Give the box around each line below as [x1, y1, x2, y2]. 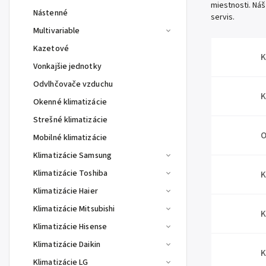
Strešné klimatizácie [33, 114, 107, 126]
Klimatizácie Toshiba [33, 167, 107, 179]
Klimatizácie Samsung [33, 150, 112, 161]
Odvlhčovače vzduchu [33, 78, 113, 90]
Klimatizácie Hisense [33, 221, 107, 233]
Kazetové [33, 43, 69, 55]
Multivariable [33, 25, 80, 37]
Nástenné [33, 7, 68, 19]
